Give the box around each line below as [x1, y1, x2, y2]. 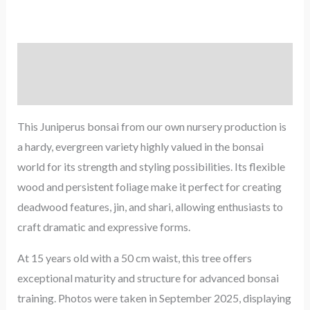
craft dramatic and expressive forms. [17, 220, 190, 234]
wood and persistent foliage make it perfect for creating [17, 180, 282, 194]
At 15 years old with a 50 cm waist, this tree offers [17, 251, 252, 265]
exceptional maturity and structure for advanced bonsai [17, 271, 279, 285]
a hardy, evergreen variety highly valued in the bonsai [17, 140, 264, 154]
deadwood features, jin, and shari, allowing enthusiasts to [17, 200, 283, 214]
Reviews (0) [17, 83, 72, 97]
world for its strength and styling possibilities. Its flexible [17, 160, 285, 174]
